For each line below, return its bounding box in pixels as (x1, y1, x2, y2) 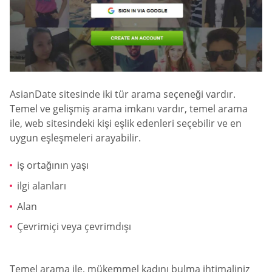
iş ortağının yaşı (17, 158, 89, 172)
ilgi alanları (17, 178, 66, 192)
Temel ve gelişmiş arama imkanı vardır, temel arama (10, 101, 248, 115)
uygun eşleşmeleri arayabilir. (10, 131, 141, 144)
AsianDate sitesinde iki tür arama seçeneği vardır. (10, 87, 236, 101)
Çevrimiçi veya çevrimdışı (17, 220, 131, 234)
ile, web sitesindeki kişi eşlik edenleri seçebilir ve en (10, 116, 242, 130)
